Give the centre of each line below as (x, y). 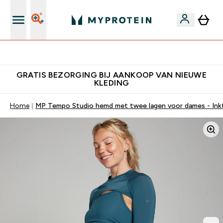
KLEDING (111, 83)
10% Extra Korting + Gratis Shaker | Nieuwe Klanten (117, 53)
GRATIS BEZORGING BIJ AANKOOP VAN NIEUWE (111, 75)
